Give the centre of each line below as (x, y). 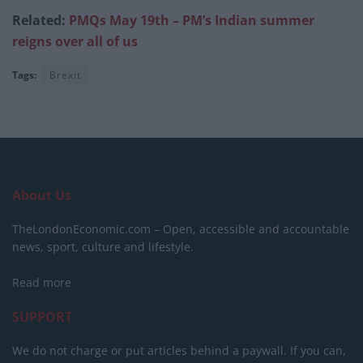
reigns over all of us (75, 41)
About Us (42, 195)
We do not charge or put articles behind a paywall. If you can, (179, 350)
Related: (41, 20)
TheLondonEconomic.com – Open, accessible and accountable (181, 228)
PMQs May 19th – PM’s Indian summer (192, 20)
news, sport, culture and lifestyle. (103, 246)
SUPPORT (42, 316)
